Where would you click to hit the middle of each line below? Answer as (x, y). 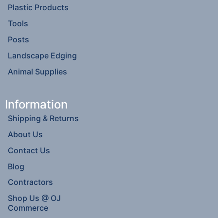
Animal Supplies (38, 71)
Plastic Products (38, 8)
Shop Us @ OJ (35, 198)
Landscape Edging (43, 55)
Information (36, 104)
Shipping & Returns (44, 118)
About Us (26, 135)
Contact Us (29, 150)
